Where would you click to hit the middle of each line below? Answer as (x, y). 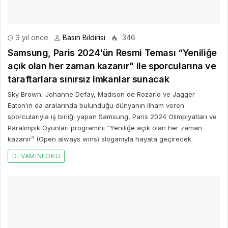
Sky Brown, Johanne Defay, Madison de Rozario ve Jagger (101, 94)
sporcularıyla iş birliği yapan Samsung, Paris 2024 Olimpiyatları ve (112, 116)
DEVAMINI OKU (36, 156)
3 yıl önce (31, 37)
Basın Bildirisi (84, 37)
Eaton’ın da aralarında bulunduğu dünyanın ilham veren (96, 105)
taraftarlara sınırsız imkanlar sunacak (89, 79)
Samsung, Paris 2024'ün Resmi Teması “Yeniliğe (112, 52)
